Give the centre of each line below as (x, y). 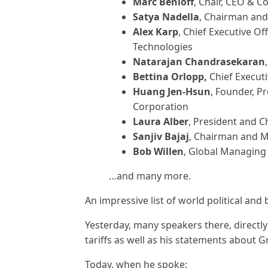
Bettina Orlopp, (170, 77)
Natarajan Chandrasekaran (199, 62)
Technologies (163, 47)
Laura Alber (161, 121)
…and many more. (150, 176)
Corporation (161, 106)
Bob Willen (158, 151)
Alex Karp (156, 32)
